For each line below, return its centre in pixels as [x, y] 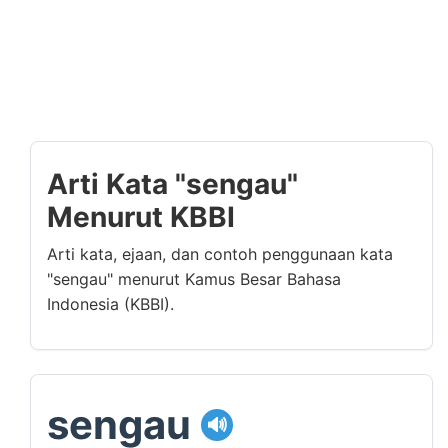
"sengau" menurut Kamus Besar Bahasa [194, 279]
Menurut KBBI [141, 217]
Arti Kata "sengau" [172, 184]
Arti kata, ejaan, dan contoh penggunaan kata [220, 254]
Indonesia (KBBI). [110, 304]
